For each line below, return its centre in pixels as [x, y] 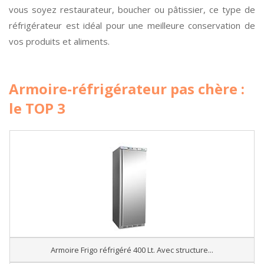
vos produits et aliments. [59, 41]
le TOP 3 [37, 108]
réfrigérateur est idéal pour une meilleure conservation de [132, 25]
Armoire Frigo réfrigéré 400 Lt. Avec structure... [132, 250]
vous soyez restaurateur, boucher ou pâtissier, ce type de [132, 9]
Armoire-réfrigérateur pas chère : [127, 89]
